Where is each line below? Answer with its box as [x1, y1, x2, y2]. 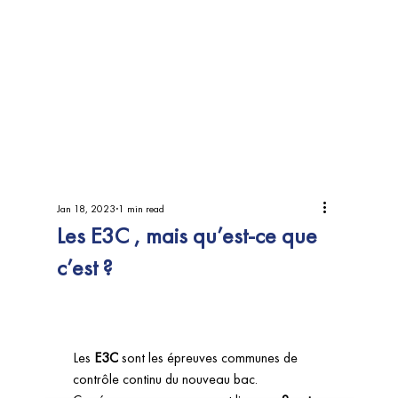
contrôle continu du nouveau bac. [73, 370, 261, 388]
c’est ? [57, 252, 112, 283]
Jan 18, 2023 [57, 202, 115, 216]
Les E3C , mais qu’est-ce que [57, 220, 317, 251]
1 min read [118, 202, 164, 216]
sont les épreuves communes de [118, 348, 301, 367]
